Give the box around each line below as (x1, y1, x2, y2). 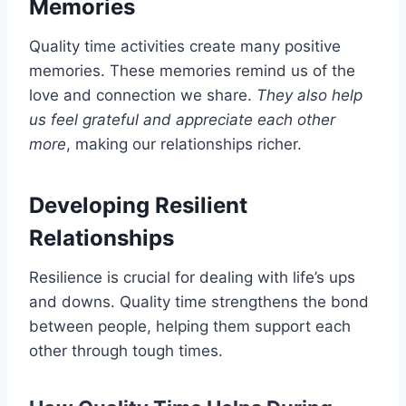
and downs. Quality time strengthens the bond (29, 293, 369, 312)
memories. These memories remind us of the (29, 62, 355, 81)
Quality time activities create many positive (29, 37, 341, 56)
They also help (256, 86, 362, 105)
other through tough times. (29, 342, 223, 361)
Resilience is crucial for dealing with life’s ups (29, 268, 355, 287)
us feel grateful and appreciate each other (29, 111, 335, 130)
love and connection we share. (29, 86, 256, 105)
